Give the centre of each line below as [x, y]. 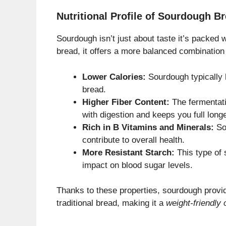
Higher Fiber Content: [126, 102]
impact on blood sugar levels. [137, 165]
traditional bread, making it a [111, 203]
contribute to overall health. [133, 140]
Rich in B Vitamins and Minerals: [148, 127]
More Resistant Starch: [128, 152]
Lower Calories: [114, 77]
